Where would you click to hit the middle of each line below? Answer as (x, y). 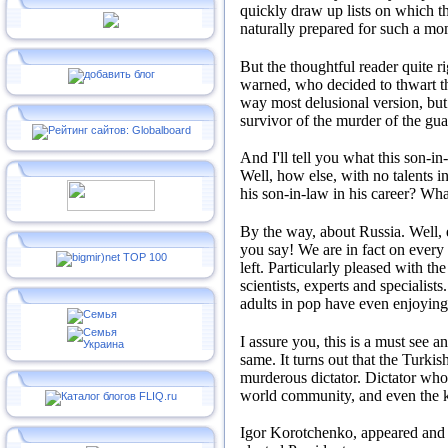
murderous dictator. (302, 377)
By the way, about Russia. (324, 231)
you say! (269, 249)
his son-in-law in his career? (330, 194)
